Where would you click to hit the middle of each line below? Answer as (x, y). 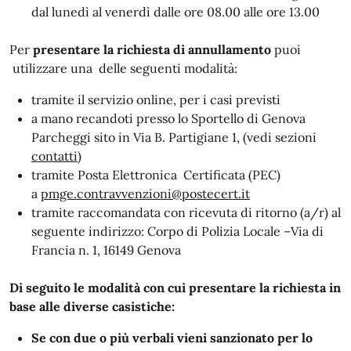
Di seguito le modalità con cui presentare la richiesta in (175, 288)
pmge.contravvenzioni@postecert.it (145, 194)
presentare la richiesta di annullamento (152, 49)
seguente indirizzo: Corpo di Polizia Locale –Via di (177, 231)
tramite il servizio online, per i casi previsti (156, 100)
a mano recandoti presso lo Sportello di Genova (168, 118)
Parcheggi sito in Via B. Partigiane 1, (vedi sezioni (174, 137)
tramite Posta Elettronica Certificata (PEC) (156, 175)
